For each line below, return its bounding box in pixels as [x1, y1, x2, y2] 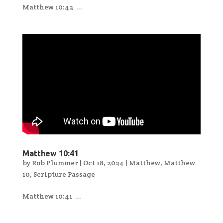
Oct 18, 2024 [83, 158, 124, 167]
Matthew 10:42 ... [22, 2, 82, 11]
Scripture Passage [33, 169, 95, 179]
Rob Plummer [31, 158, 78, 167]
